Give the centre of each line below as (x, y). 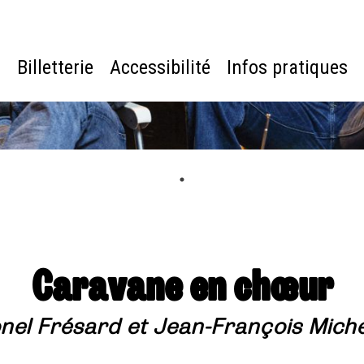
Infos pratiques (287, 68)
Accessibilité (160, 68)
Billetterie (55, 68)
